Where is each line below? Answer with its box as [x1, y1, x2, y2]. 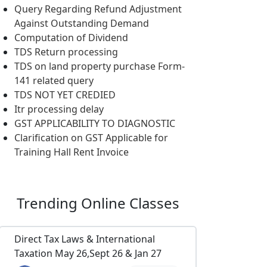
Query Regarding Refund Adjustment [14, 2, 182, 15]
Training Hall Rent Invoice [14, 145, 129, 159]
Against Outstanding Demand [14, 17, 149, 30]
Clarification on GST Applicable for [14, 131, 168, 144]
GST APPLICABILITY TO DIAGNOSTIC [14, 117, 175, 130]
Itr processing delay [14, 103, 104, 116]
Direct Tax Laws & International [14, 232, 155, 246]
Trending [16, 193, 81, 213]
